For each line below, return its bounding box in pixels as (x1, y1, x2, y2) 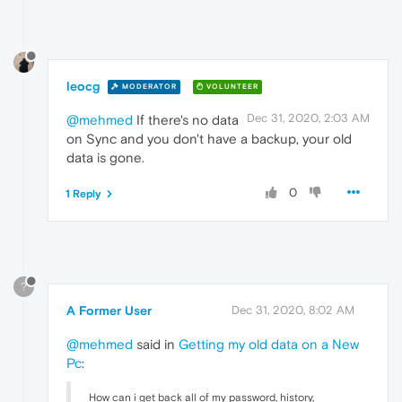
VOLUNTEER (204, 83, 258, 92)
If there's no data (133, 111, 239, 127)
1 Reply (66, 187, 101, 200)
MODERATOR (119, 83, 177, 92)
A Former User (66, 303, 152, 319)
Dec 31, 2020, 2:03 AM (247, 110, 370, 125)
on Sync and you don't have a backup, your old (66, 130, 352, 146)
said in (133, 336, 179, 353)
